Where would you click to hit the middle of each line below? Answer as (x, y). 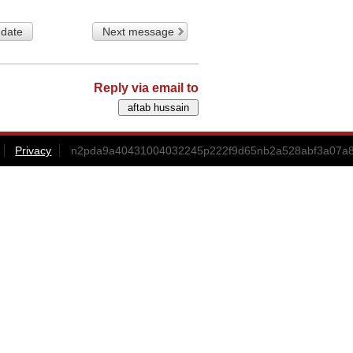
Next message (139, 31)
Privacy (33, 150)
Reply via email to (146, 87)
